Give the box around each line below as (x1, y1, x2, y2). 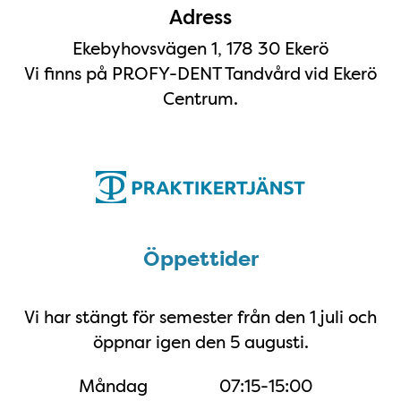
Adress (169, 4, 232, 31)
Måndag (78, 373, 148, 397)
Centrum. (163, 87, 238, 111)
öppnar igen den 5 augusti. (92, 330, 309, 354)
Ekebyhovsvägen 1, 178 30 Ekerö (73, 37, 328, 61)
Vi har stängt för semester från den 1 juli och (24, 305, 377, 329)
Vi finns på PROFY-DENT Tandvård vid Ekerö (24, 62, 377, 86)
